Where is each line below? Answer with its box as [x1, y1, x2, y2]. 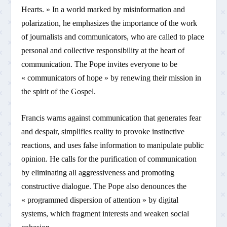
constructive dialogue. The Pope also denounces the [21, 182, 187, 191]
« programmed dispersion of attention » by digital [21, 196, 179, 205]
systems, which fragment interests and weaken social [21, 209, 190, 218]
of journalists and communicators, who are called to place [21, 32, 205, 41]
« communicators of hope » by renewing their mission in [21, 73, 202, 82]
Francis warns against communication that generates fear [21, 113, 202, 123]
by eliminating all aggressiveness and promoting [21, 168, 175, 177]
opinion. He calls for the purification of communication [21, 155, 197, 164]
